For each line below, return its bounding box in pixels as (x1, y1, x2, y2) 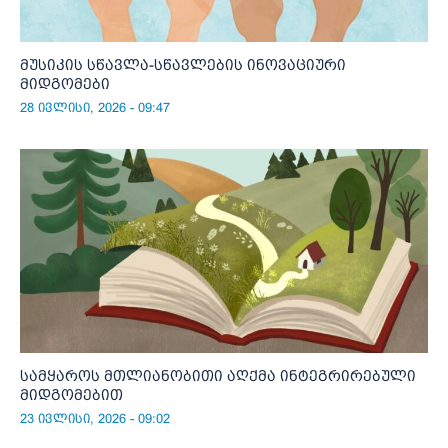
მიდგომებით (20, 386, 123, 404)
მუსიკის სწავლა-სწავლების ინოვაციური (20, 56, 346, 74)
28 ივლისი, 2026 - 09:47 (20, 100, 170, 116)
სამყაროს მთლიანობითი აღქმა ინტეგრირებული (20, 367, 416, 385)
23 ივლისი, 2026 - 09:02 (20, 411, 170, 427)
